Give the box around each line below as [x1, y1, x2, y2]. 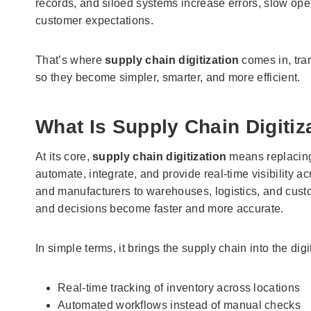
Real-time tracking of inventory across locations [58, 281, 301, 294]
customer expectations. [35, 14, 154, 26]
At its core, [35, 150, 93, 162]
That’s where [35, 53, 106, 66]
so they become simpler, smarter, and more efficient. [35, 71, 301, 83]
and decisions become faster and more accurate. [35, 202, 284, 215]
